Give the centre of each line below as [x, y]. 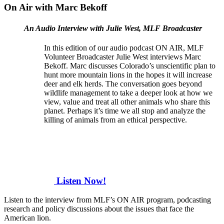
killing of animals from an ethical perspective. [115, 119]
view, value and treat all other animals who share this [127, 101]
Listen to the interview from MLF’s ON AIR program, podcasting [107, 200]
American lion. [27, 218]
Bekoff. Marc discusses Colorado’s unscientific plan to [130, 65]
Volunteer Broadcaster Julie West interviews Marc [122, 56]
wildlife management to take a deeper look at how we [128, 92]
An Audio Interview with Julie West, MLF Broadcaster [113, 28]
